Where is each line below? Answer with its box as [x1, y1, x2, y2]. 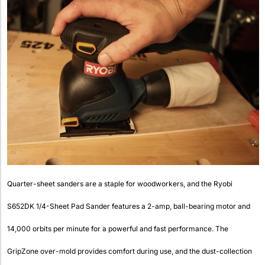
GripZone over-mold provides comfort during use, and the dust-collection [7, 247, 252, 256]
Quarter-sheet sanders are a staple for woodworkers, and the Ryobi [7, 179, 232, 189]
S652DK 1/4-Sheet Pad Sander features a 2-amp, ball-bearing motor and [7, 202, 250, 211]
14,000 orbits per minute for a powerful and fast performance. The [7, 224, 228, 234]
